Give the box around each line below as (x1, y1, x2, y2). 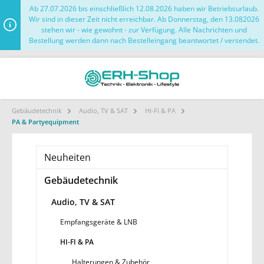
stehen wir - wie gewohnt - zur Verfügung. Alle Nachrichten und (41, 25, 247, 35)
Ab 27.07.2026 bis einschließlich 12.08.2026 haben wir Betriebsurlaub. (29, 4, 259, 14)
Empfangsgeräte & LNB (60, 216, 137, 227)
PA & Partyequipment (12, 117, 79, 126)
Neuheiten (44, 150, 91, 164)
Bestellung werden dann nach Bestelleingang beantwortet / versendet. (29, 35, 260, 46)
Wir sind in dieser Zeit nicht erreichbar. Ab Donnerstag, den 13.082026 (29, 14, 260, 25)
